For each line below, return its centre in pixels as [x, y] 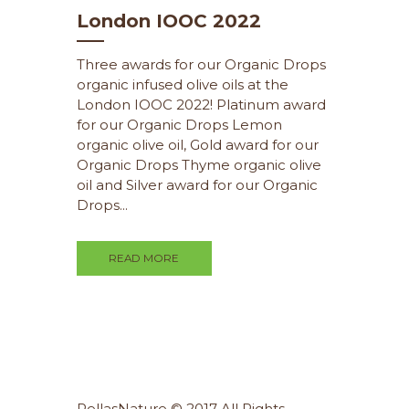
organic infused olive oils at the [183, 84]
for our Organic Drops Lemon [179, 124]
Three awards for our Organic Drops [201, 64]
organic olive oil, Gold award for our [198, 144]
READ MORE [144, 258]
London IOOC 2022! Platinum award [201, 104]
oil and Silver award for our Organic [197, 184]
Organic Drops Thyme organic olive [199, 164]
